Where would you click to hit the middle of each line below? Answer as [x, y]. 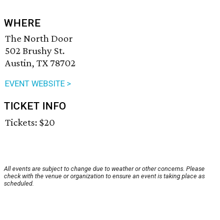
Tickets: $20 [30, 123]
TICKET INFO [35, 106]
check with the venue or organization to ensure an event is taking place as [104, 176]
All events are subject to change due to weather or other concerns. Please [104, 169]
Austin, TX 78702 [40, 63]
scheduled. [19, 184]
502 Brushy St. [35, 51]
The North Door [39, 39]
